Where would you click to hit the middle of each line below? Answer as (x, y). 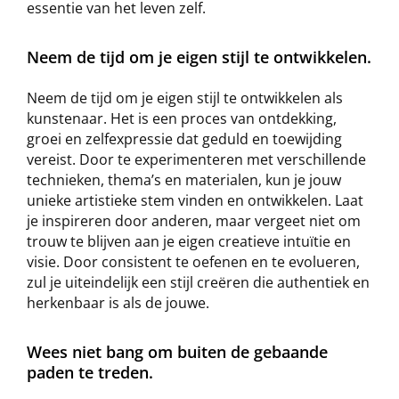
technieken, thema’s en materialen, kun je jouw (184, 179)
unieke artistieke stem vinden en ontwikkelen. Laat (195, 200)
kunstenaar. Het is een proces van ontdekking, (182, 118)
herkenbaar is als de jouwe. (118, 302)
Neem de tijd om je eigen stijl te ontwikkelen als (185, 98)
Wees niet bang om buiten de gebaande (177, 351)
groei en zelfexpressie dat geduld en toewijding (184, 138)
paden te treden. (90, 372)
